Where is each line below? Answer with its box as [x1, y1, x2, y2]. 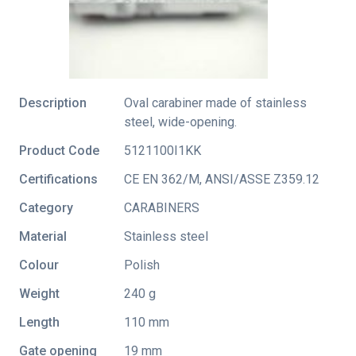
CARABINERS [124, 200, 199, 216]
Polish [124, 257, 160, 273]
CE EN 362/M [124, 172, 199, 188]
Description [19, 95, 87, 111]
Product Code [19, 143, 99, 159]
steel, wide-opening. [124, 114, 237, 130]
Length [19, 315, 60, 331]
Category [19, 200, 73, 216]
